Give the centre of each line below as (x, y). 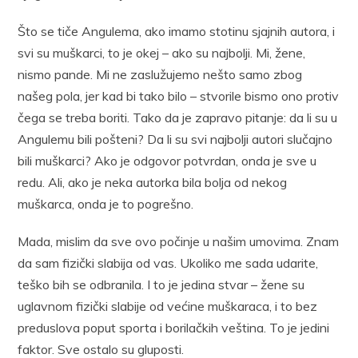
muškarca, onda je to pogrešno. (106, 203)
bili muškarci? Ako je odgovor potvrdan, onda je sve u (167, 160)
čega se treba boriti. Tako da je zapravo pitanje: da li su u (178, 117)
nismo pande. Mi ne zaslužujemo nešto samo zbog (160, 74)
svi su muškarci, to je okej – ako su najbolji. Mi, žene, (162, 52)
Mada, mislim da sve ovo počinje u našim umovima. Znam (179, 241)
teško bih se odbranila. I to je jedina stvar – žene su (161, 284)
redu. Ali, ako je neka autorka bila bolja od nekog (153, 182)
